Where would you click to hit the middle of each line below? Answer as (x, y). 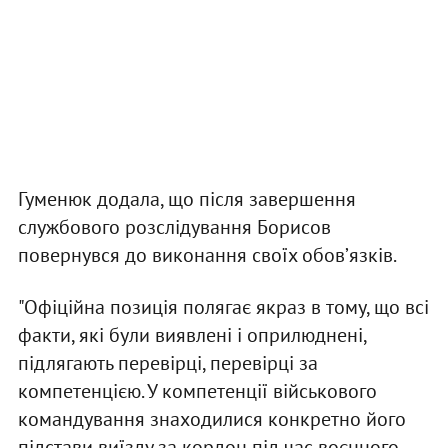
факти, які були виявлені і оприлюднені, (191, 335)
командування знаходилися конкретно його (211, 419)
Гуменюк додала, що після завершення (186, 199)
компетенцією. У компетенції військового (197, 391)
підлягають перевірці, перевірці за (167, 363)
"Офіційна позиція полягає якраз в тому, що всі (223, 307)
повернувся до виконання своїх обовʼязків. (208, 255)
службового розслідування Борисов (174, 227)
